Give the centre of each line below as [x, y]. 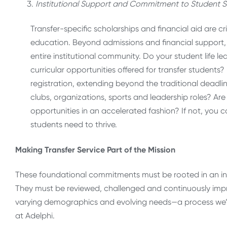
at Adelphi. [35, 216]
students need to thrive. [74, 125]
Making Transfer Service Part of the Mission [95, 149]
